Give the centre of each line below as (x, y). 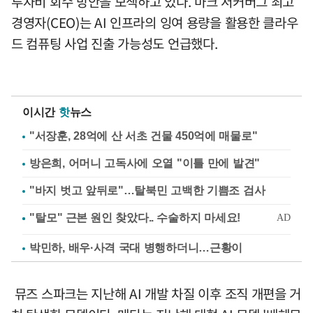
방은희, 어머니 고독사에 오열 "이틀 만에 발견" (145, 163)
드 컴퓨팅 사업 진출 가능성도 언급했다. (115, 43)
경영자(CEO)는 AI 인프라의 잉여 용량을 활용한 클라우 (155, 22)
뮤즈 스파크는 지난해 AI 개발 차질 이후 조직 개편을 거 (156, 293)
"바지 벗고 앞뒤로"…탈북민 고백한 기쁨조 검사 (147, 190)
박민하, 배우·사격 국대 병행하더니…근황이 (136, 247)
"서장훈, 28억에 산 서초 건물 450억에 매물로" (144, 136)
